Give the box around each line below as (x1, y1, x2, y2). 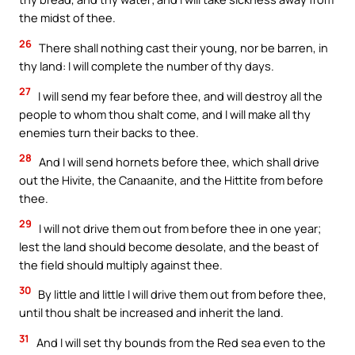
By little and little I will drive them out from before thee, (36, 286, 326, 303)
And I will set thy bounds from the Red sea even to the (34, 334, 326, 350)
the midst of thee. (19, 10, 116, 26)
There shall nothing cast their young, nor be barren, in (36, 40, 328, 56)
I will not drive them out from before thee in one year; (36, 219, 321, 236)
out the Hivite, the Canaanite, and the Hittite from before (19, 172, 323, 189)
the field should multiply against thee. (19, 256, 223, 273)
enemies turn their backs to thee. (19, 124, 199, 140)
